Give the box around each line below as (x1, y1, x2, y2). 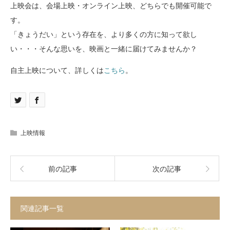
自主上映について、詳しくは (10, 65, 104, 75)
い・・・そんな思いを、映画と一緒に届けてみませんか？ (10, 43, 197, 53)
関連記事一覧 (21, 203, 64, 213)
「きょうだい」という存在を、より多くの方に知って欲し (10, 29, 197, 39)
